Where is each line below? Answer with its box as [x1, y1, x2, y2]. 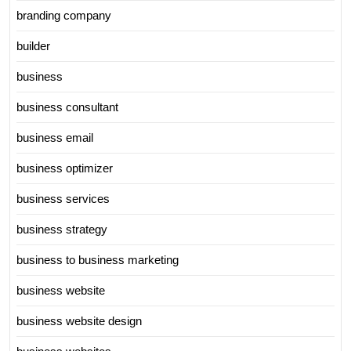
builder [16, 38, 50, 52]
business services [16, 191, 110, 205]
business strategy [16, 222, 107, 236]
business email [16, 130, 93, 144]
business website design [16, 313, 142, 327]
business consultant [16, 100, 118, 114]
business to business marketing [16, 252, 179, 266]
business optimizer [16, 161, 113, 175]
